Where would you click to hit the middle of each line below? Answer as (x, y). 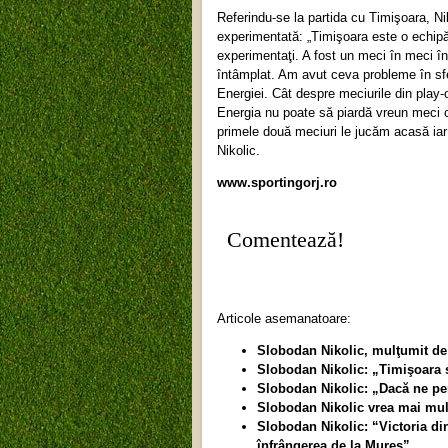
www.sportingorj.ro (277, 182)
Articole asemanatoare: (284, 318)
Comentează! (285, 239)
